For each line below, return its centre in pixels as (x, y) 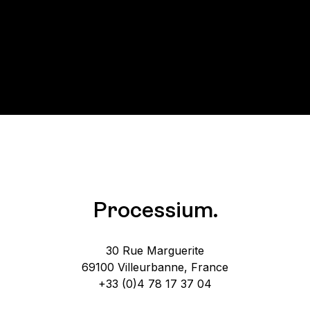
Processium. (155, 212)
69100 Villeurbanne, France (155, 267)
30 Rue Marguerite (155, 250)
